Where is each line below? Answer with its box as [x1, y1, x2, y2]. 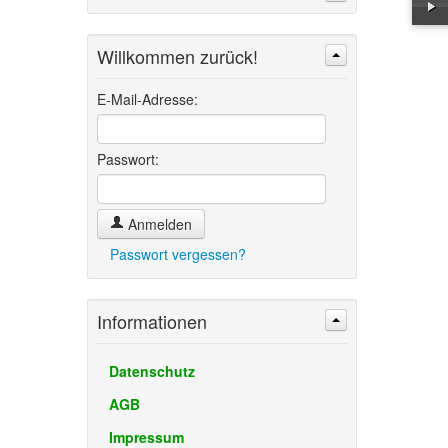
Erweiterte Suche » [205, 65, 326, 85]
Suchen [123, 65, 176, 85]
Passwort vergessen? [109, 244, 246, 264]
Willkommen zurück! [96, 43, 258, 69]
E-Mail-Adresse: [96, 89, 198, 109]
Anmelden [123, 214, 192, 234]
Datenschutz [108, 361, 195, 381]
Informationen [96, 308, 207, 334]
